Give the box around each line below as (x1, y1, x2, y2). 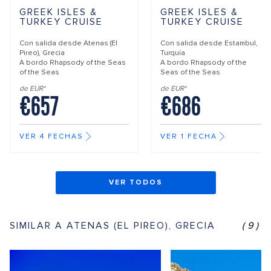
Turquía (160, 48, 185, 57)
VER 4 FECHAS (19, 132, 83, 142)
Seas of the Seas (160, 68, 220, 77)
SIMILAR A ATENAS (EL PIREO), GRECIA (10, 219, 215, 232)
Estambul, (224, 39, 258, 48)
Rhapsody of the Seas (50, 58, 126, 67)
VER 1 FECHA (160, 132, 217, 142)
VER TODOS (108, 177, 163, 187)
